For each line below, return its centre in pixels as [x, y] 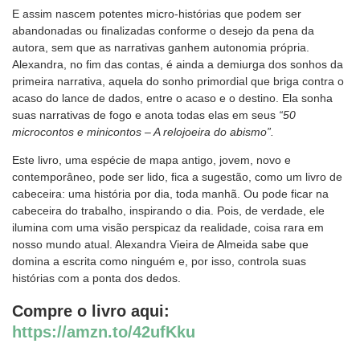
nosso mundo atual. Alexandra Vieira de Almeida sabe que [160, 245]
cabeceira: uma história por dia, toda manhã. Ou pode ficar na [170, 194]
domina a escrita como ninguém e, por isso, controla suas [159, 262]
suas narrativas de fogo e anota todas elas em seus [145, 115]
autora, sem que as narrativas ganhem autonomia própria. [161, 48]
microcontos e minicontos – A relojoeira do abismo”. [143, 132]
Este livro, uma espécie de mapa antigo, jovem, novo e [151, 160]
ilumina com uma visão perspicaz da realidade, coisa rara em [168, 228]
